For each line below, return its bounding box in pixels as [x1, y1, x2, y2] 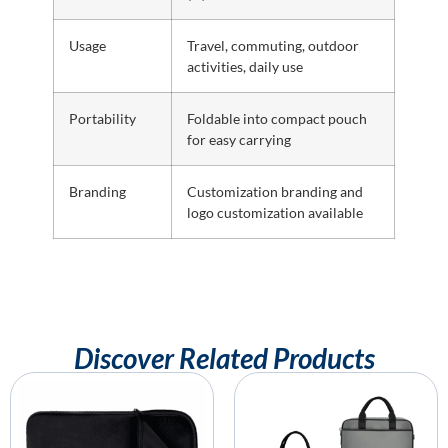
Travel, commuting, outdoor [186, 36, 359, 54]
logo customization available [186, 203, 363, 221]
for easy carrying [186, 130, 291, 148]
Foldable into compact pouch [186, 109, 367, 127]
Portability [68, 109, 136, 127]
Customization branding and [186, 182, 363, 200]
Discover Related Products [73, 340, 375, 375]
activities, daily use [186, 57, 303, 75]
